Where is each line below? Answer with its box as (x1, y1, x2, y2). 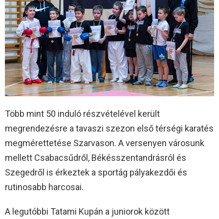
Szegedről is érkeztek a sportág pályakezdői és (5, 167, 187, 178)
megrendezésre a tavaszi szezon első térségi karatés (5, 123, 214, 134)
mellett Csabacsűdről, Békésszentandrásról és (5, 153, 186, 163)
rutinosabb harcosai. (5, 182, 84, 193)
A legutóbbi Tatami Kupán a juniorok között (5, 206, 170, 217)
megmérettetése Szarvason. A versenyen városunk (5, 138, 204, 149)
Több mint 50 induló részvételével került (5, 109, 160, 119)
